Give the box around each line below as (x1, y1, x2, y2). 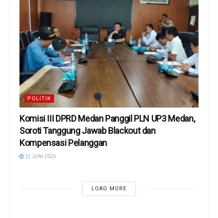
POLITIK (27, 95, 51, 102)
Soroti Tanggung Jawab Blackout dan (19, 126, 156, 136)
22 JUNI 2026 (24, 154, 56, 160)
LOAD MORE (91, 185, 127, 192)
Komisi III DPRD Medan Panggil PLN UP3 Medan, (19, 113, 195, 124)
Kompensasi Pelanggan (19, 138, 107, 148)
